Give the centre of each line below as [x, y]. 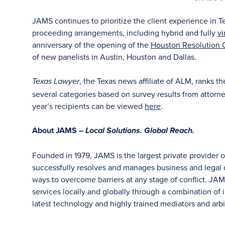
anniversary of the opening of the [91, 45]
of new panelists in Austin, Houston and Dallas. [114, 57]
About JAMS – [59, 130]
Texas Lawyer [56, 82]
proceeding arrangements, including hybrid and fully [125, 33]
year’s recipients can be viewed [88, 106]
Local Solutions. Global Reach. [140, 131]
